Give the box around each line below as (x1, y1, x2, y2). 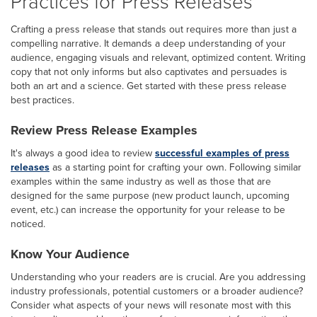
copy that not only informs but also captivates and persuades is (11, 64, 287, 79)
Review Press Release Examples (11, 120, 197, 139)
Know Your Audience (11, 244, 129, 263)
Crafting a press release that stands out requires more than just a (11, 21, 296, 37)
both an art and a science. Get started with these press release (11, 78, 287, 93)
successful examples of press (155, 145, 289, 161)
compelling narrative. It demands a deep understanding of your (11, 35, 286, 51)
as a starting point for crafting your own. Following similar (50, 159, 301, 175)
